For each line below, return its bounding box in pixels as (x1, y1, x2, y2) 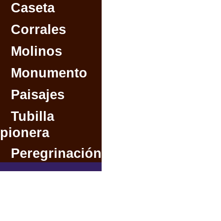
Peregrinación (11, 146, 102, 161)
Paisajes (11, 87, 65, 102)
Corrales (11, 22, 66, 37)
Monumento (11, 66, 87, 80)
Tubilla (11, 109, 54, 124)
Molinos (11, 44, 62, 59)
